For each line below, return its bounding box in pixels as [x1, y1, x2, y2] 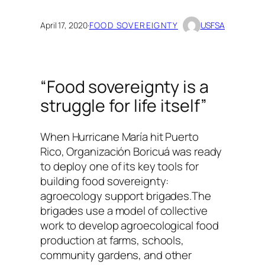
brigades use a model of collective [40, 203, 208, 219]
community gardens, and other [40, 247, 192, 263]
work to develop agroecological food [40, 218, 219, 234]
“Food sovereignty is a [40, 75, 209, 99]
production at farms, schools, [40, 232, 185, 248]
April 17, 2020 [40, 20, 88, 31]
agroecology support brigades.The [40, 188, 211, 204]
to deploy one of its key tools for [40, 159, 199, 174]
